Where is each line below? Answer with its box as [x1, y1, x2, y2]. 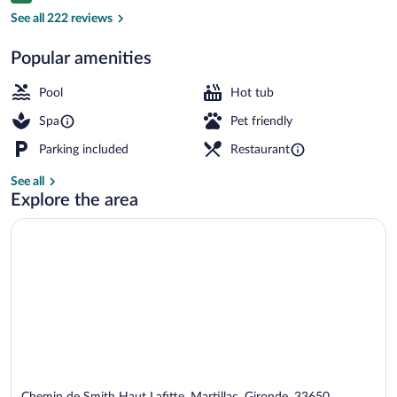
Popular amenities [11, 49, 152, 67]
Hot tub [230, 86, 274, 99]
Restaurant [230, 143, 290, 156]
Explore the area [11, 191, 138, 209]
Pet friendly [230, 114, 292, 128]
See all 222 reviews [11, 12, 113, 25]
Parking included [39, 143, 128, 156]
